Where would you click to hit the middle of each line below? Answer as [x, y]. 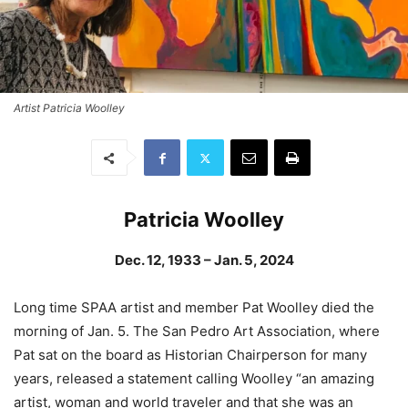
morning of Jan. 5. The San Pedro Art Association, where [197, 331]
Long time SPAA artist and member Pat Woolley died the [194, 308]
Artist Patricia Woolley [69, 108]
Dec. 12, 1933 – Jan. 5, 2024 [204, 260]
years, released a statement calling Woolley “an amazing [194, 379]
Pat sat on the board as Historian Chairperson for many [190, 355]
